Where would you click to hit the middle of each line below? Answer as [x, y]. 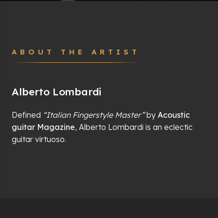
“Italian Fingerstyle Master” [94, 115]
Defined [27, 115]
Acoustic [174, 115]
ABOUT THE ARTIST [76, 52]
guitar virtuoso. [39, 139]
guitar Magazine [43, 127]
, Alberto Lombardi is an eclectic [134, 127]
